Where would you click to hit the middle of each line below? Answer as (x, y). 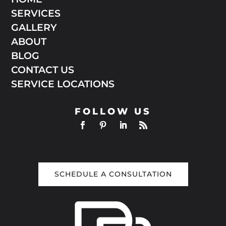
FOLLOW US (113, 111)
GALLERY (34, 27)
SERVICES (36, 13)
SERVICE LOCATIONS (63, 84)
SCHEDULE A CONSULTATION (113, 174)
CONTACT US (43, 70)
